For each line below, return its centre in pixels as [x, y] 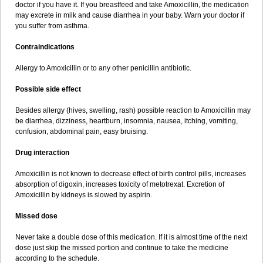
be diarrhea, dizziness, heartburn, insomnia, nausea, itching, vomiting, [127, 121]
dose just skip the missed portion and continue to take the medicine [122, 248]
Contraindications [45, 47]
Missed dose [36, 216]
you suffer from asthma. [52, 26]
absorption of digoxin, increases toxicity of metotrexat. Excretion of [120, 184]
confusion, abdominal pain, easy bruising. [82, 131]
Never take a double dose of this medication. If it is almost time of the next [131, 237]
